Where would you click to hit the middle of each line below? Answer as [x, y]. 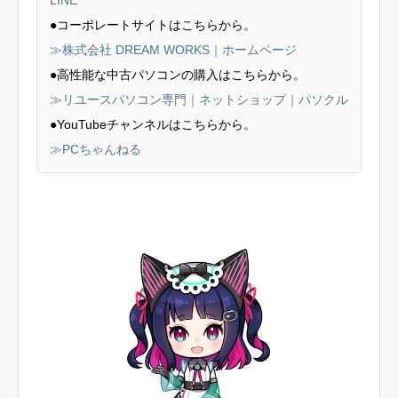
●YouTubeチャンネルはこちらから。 [153, 124]
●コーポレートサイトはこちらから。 [153, 24]
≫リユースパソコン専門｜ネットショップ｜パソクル [199, 99]
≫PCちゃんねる [96, 149]
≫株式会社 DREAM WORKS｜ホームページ [173, 49]
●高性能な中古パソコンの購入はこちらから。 [178, 74]
